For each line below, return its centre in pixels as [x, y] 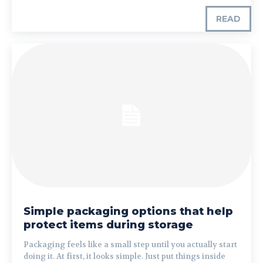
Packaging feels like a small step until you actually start [130, 244]
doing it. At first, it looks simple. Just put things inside [124, 256]
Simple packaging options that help [128, 211]
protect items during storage [108, 225]
